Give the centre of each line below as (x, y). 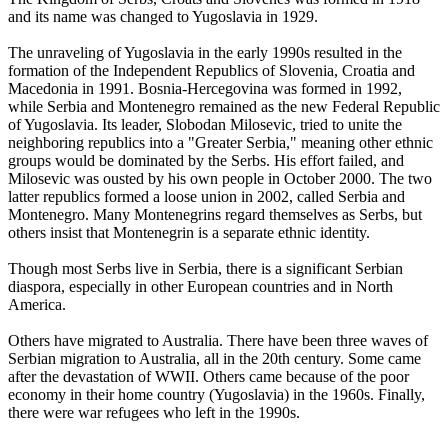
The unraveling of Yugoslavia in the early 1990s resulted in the (205, 52)
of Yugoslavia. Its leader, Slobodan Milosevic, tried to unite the (205, 124)
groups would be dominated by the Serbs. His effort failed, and (206, 160)
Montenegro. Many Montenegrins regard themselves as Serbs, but (215, 214)
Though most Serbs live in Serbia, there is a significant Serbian (205, 268)
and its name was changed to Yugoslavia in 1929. (163, 16)
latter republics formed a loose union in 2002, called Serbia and (206, 196)
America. (37, 304)
